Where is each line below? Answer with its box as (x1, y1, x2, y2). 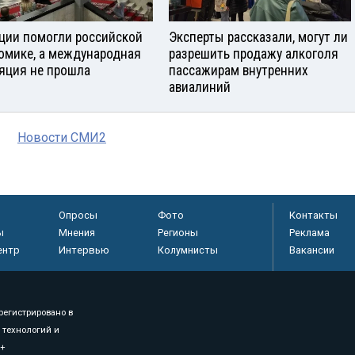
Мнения (58, 227, 95, 239)
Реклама (289, 227, 330, 239)
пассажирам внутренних (169, 63, 308, 79)
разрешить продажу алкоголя (169, 46, 338, 63)
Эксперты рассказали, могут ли (169, 29, 348, 46)
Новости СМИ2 (17, 130, 106, 146)
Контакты (289, 209, 338, 222)
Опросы (58, 209, 97, 222)
